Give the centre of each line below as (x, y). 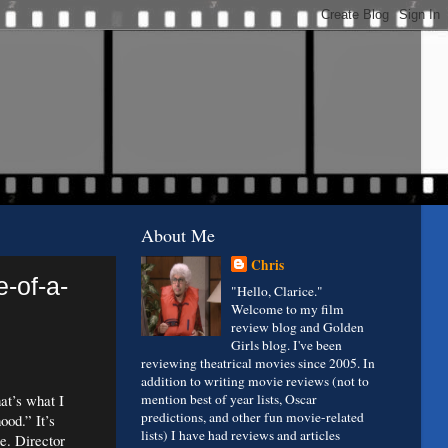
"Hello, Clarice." (277, 291)
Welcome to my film (288, 309)
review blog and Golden (298, 327)
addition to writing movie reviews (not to (255, 381)
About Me (178, 234)
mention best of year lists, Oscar (229, 399)
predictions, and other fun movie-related (252, 417)
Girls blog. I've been (287, 345)
